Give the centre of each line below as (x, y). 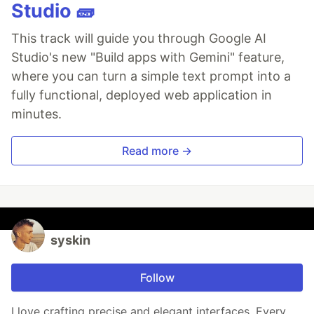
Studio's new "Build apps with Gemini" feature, (148, 57)
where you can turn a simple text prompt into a (151, 76)
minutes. (36, 114)
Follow (157, 278)
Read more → (157, 151)
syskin (70, 240)
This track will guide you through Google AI (139, 39)
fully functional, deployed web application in (142, 95)
